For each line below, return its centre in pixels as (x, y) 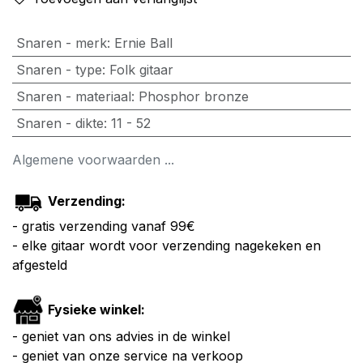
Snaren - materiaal (73, 97)
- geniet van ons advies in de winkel (121, 337)
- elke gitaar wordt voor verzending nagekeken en (167, 246)
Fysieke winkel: (95, 309)
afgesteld (40, 265)
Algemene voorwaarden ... (95, 160)
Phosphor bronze (193, 97)
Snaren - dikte (60, 124)
